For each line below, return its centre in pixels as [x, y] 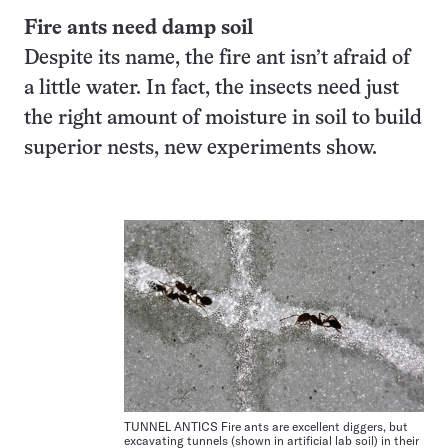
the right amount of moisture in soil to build [223, 118]
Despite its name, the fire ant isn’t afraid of [217, 58]
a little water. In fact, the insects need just [211, 88]
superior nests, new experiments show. [200, 148]
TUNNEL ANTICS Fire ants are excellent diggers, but [266, 427]
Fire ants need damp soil [138, 28]
